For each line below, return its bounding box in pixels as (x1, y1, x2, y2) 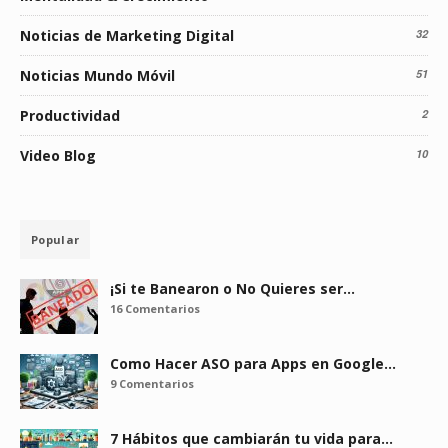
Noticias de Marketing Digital (20, 26, 234, 46)
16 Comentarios (110, 301, 200, 317)
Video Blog (20, 146, 96, 166)
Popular (31, 232, 80, 248)
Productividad (20, 106, 120, 126)
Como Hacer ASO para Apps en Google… (110, 354, 396, 374)
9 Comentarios (110, 376, 194, 392)
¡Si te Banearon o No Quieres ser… (110, 279, 355, 299)
